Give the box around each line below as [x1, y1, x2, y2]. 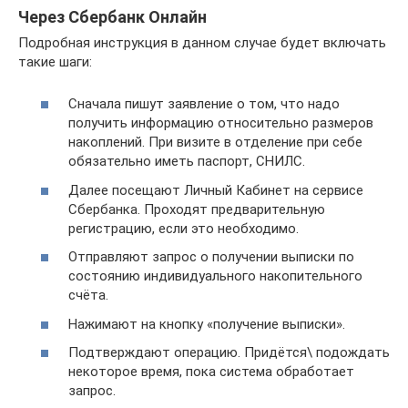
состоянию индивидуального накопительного [68, 268, 362, 284]
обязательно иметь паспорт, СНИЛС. [68, 153, 305, 169]
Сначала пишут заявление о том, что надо [68, 96, 340, 112]
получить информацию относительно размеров [68, 115, 373, 131]
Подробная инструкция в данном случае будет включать [18, 34, 386, 51]
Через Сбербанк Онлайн [18, 6, 207, 26]
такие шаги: [18, 53, 92, 70]
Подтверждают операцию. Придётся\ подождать [68, 344, 390, 361]
